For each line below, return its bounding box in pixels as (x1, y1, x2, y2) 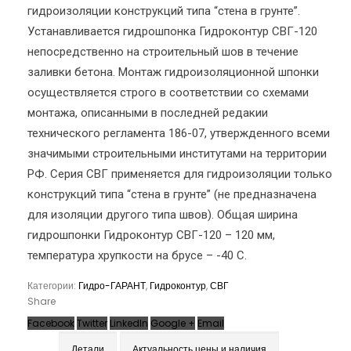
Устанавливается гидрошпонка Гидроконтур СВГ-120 (27, 24, 317, 38)
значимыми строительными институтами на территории (27, 147, 327, 161)
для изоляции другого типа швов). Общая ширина (27, 208, 298, 222)
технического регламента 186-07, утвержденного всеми (27, 126, 330, 140)
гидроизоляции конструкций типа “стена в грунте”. (27, 4, 300, 18)
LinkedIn (110, 317, 148, 330)
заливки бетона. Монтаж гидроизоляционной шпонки (27, 65, 319, 79)
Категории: (27, 279, 78, 292)
